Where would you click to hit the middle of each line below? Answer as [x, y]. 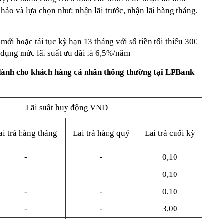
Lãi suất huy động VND [66, 107]
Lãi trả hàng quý [101, 133]
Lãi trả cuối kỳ [170, 133]
